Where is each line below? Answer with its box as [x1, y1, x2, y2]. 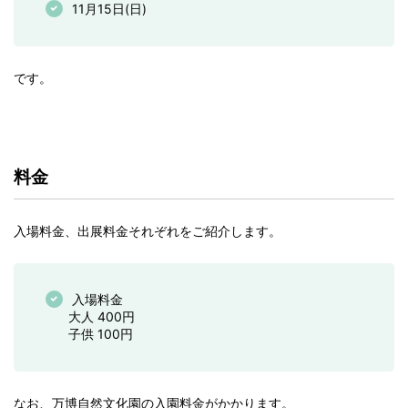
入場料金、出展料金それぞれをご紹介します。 [14, 223, 281, 240]
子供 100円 [68, 326, 133, 342]
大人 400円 [68, 309, 135, 325]
